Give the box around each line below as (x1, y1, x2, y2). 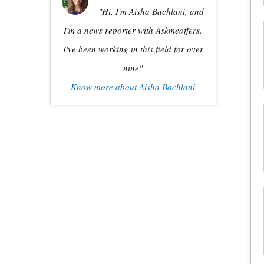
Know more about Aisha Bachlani (71, 81, 196, 93)
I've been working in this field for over (62, 43, 203, 55)
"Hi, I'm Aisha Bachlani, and (98, 5, 204, 18)
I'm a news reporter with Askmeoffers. (64, 24, 203, 37)
